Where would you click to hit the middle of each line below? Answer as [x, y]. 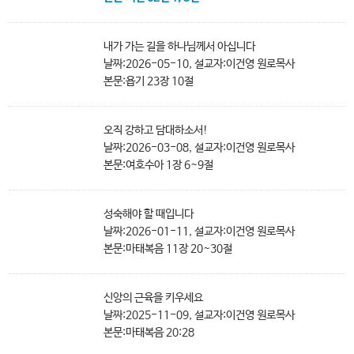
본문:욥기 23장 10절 [149, 82]
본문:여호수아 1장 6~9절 [159, 166]
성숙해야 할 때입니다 [149, 215]
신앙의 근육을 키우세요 [154, 298]
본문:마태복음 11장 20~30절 [168, 249]
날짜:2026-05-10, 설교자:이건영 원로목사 [200, 64]
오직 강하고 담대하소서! [156, 131]
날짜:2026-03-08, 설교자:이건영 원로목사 [200, 148]
